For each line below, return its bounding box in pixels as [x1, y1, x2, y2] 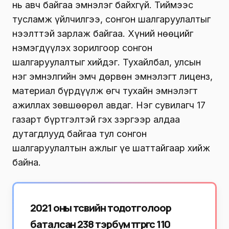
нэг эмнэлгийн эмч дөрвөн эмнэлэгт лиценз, [12, 71, 213, 82]
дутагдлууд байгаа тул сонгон [12, 128, 147, 139]
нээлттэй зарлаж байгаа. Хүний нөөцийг [12, 28, 193, 39]
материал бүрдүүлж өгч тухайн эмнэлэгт [12, 85, 198, 96]
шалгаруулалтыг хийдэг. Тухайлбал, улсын [12, 56, 201, 67]
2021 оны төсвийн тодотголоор [30, 200, 171, 215]
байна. [12, 156, 41, 168]
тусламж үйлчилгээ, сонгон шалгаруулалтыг [12, 13, 211, 25]
